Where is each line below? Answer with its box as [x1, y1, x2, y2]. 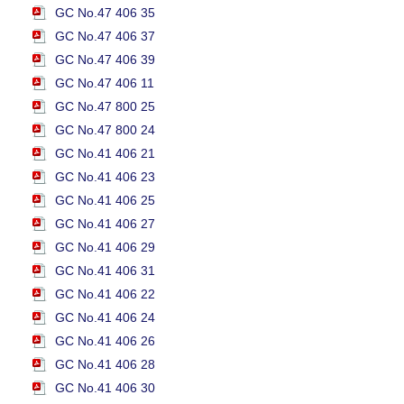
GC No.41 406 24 [55, 310, 155, 325]
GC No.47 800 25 [55, 99, 155, 114]
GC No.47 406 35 [55, 5, 155, 20]
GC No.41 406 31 [55, 263, 155, 278]
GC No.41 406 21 [55, 146, 155, 161]
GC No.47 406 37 [55, 29, 155, 43]
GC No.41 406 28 [55, 357, 155, 372]
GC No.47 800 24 [55, 123, 155, 137]
